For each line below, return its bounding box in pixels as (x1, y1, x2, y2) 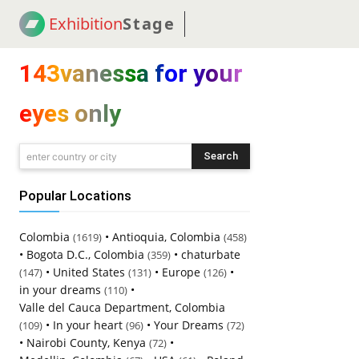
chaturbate (181, 247, 240, 262)
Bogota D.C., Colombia (26, 247, 144, 262)
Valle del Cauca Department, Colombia (19, 300, 225, 315)
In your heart (53, 317, 123, 333)
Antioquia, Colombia (112, 229, 220, 244)
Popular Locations (19, 188, 131, 204)
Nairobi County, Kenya (26, 335, 146, 350)
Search (204, 150, 238, 163)
